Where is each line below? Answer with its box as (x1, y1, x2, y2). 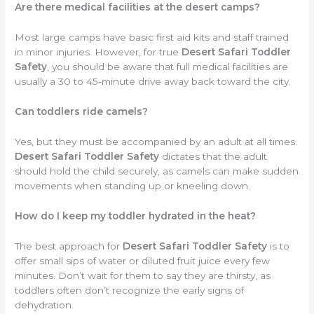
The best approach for (15, 240, 123, 252)
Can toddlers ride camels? (15, 106, 149, 118)
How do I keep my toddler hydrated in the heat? (15, 210, 257, 221)
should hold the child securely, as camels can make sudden (15, 165, 299, 177)
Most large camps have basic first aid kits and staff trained (15, 32, 289, 43)
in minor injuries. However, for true (15, 46, 182, 58)
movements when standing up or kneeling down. (15, 180, 251, 192)
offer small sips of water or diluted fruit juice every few (15, 254, 271, 266)
